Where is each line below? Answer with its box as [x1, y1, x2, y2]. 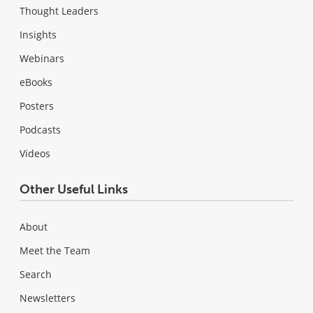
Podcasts [20, 122, 61, 136]
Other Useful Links [20, 181, 128, 197]
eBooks [20, 75, 52, 89]
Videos [20, 146, 50, 160]
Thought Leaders [20, 3, 99, 17]
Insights [20, 27, 57, 41]
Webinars [20, 51, 64, 65]
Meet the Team [20, 243, 90, 257]
